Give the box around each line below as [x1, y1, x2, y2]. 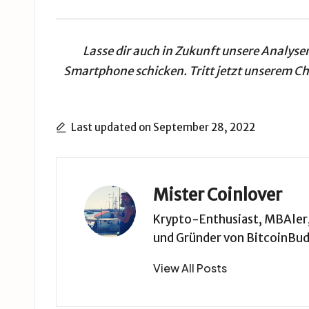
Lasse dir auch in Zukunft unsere [82, 43, 261, 59]
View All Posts [153, 261, 227, 276]
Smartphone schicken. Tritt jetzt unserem [63, 63, 295, 79]
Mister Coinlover [153, 184, 282, 206]
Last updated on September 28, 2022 [71, 121, 255, 134]
